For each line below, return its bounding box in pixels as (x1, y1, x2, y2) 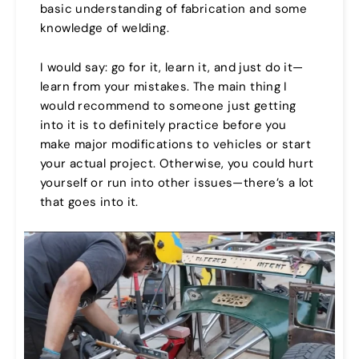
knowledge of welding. (40, 20, 169, 37)
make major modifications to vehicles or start (40, 136, 311, 153)
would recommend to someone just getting (40, 98, 296, 115)
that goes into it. (40, 194, 139, 211)
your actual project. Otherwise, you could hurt (40, 155, 314, 172)
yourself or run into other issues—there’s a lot (40, 175, 314, 192)
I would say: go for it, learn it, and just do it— (40, 59, 304, 76)
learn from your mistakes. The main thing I (40, 79, 288, 95)
